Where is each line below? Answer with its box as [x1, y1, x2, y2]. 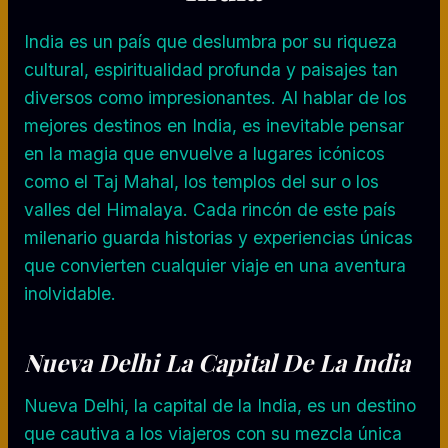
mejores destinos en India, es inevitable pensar [24, 114, 404, 136]
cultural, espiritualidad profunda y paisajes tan [24, 58, 398, 80]
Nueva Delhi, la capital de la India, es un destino [24, 394, 416, 416]
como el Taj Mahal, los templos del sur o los [24, 170, 379, 192]
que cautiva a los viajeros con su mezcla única [24, 422, 402, 444]
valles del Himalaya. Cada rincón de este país [24, 198, 396, 220]
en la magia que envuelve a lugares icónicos [24, 142, 385, 164]
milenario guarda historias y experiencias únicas [24, 226, 413, 248]
